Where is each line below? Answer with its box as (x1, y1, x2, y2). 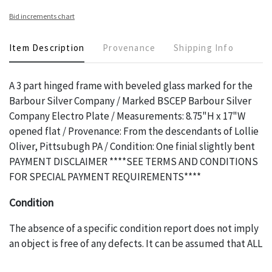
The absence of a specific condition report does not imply (9, 222, 259, 236)
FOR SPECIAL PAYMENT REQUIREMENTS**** (9, 170, 201, 184)
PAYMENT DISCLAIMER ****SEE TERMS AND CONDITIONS (9, 155, 258, 169)
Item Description (9, 42, 85, 54)
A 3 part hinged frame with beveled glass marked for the (9, 79, 253, 93)
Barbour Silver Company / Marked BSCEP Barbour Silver (9, 94, 251, 108)
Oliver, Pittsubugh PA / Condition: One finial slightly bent (9, 140, 255, 154)
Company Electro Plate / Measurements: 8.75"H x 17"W (9, 109, 245, 123)
